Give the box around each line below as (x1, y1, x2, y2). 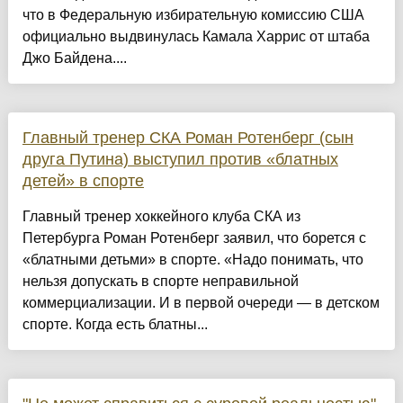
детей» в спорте (22, 172, 144, 191)
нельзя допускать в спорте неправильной (22, 273, 299, 290)
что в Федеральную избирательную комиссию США (22, 7, 364, 23)
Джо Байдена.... (22, 50, 127, 67)
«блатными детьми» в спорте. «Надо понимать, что (22, 252, 363, 268)
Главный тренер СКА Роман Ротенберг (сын (22, 129, 354, 148)
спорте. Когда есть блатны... (22, 317, 208, 333)
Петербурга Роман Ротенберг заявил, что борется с (22, 230, 366, 246)
